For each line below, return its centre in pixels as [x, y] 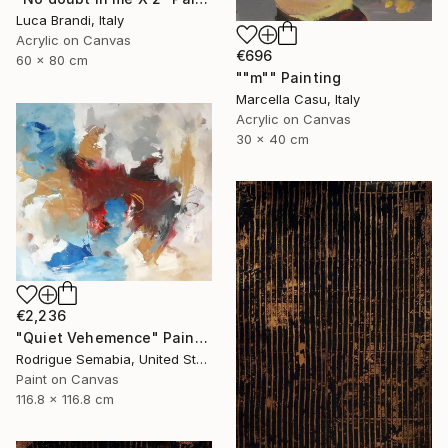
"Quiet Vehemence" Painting [201, 338]
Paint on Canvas [67, 379]
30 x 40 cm [272, 139]
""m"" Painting [289, 78]
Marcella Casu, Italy [298, 99]
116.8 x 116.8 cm [65, 399]
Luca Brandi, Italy [70, 20]
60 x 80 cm [52, 60]
